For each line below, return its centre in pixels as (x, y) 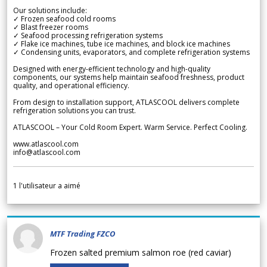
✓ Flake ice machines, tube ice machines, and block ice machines (122, 44)
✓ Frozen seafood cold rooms (64, 19)
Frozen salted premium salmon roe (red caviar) (143, 253)
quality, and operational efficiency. (71, 86)
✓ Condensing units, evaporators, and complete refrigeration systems (131, 52)
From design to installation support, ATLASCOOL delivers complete (126, 103)
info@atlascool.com (47, 153)
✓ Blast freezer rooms (51, 27)
